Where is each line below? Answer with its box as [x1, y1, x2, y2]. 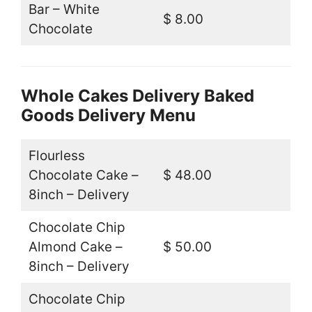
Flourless [28, 148, 85, 164]
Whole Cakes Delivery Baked [21, 86, 254, 107]
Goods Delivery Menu [21, 105, 196, 126]
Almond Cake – [28, 239, 123, 256]
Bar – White [28, 1, 100, 18]
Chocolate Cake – [28, 167, 139, 184]
